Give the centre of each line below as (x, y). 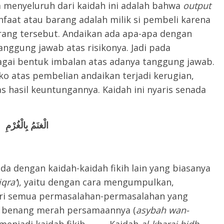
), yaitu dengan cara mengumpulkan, (95, 182)
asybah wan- (162, 210)
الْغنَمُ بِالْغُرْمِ (27, 125)
